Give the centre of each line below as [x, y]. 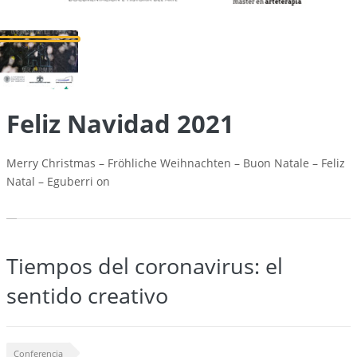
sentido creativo [87, 296]
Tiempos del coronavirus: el [145, 266]
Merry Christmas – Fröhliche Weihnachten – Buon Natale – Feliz [176, 163]
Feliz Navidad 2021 [120, 124]
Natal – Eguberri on [58, 182]
